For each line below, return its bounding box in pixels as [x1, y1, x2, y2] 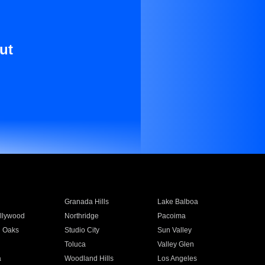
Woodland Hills [64, 254, 114, 263]
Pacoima [157, 212, 186, 220]
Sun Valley [157, 226, 192, 234]
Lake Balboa [157, 198, 199, 206]
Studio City [64, 226, 99, 234]
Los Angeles [157, 254, 198, 263]
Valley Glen [157, 240, 195, 248]
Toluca [64, 240, 86, 248]
